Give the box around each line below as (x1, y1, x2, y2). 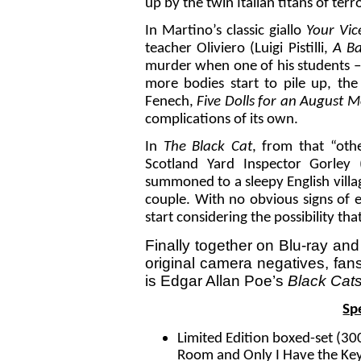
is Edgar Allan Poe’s (145, 272, 288, 290)
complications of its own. (145, 112, 298, 128)
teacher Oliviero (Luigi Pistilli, (145, 41, 333, 57)
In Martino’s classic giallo (145, 23, 307, 39)
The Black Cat (163, 139, 252, 156)
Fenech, (145, 94, 197, 110)
